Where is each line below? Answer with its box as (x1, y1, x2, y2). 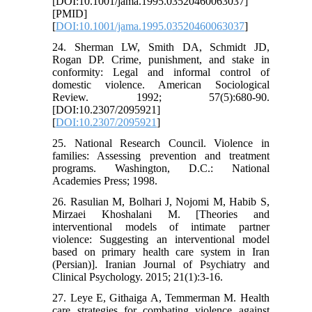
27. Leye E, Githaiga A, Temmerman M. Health (52, 291, 270, 304)
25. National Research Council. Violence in (52, 136, 270, 149)
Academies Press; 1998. (52, 174, 158, 187)
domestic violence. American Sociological (52, 78, 270, 91)
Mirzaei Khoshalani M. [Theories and (52, 208, 270, 220)
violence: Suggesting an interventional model (52, 233, 270, 245)
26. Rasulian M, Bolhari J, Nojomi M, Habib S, (52, 195, 270, 208)
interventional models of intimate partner (52, 220, 270, 233)
